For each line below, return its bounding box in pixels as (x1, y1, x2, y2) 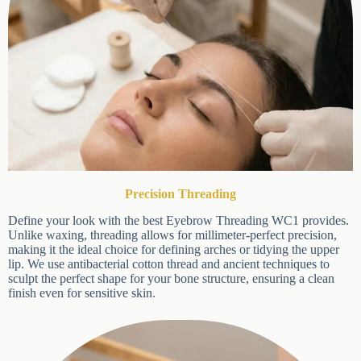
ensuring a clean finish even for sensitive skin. (8, 285, 241, 300)
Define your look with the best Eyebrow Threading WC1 (8, 213, 299, 227)
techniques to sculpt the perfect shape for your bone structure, (8, 271, 319, 285)
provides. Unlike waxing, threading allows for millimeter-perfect (8, 227, 334, 242)
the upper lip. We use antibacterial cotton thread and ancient (8, 256, 310, 271)
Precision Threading (118, 186, 230, 201)
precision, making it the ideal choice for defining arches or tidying (8, 242, 341, 256)
